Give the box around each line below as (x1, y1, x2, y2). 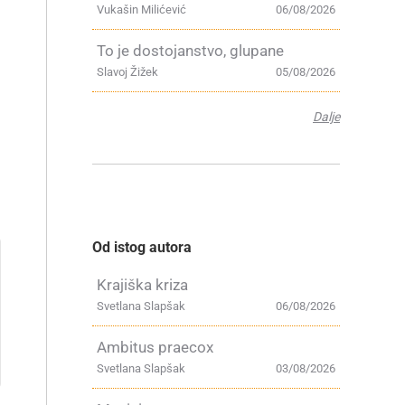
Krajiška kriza (97, 276, 188, 294)
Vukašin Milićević (97, 3, 186, 16)
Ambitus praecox (97, 338, 213, 356)
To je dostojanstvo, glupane (97, 42, 284, 60)
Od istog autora (92, 239, 192, 256)
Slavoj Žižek (97, 65, 158, 79)
